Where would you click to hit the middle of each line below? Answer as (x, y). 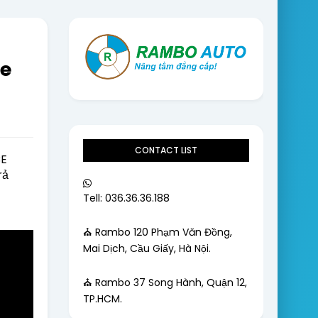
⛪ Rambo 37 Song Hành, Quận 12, (165, 282)
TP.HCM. (102, 298)
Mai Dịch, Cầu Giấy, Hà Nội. (147, 248)
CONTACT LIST (166, 150)
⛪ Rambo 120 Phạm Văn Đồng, (157, 232)
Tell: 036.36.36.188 (126, 198)
